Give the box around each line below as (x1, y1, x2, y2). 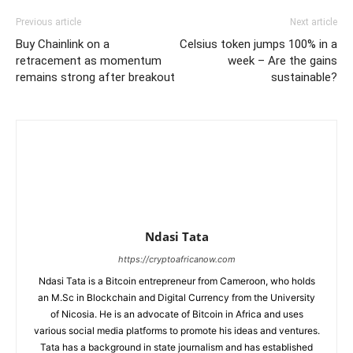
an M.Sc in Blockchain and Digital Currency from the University (38, 291, 315, 303)
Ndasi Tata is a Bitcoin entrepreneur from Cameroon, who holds (38, 274, 315, 287)
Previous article (16, 16, 81, 28)
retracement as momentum (16, 53, 162, 68)
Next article (290, 16, 337, 28)
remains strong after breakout (16, 69, 175, 84)
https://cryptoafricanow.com (117, 253, 236, 265)
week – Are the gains (228, 53, 337, 68)
